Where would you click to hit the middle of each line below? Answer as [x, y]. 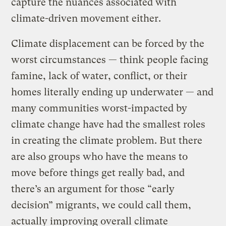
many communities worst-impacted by [99, 108]
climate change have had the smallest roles [108, 124]
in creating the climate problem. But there [107, 140]
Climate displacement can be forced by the [108, 43]
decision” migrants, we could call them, [101, 205]
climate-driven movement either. [86, 18]
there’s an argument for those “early [93, 189]
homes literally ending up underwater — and [112, 92]
